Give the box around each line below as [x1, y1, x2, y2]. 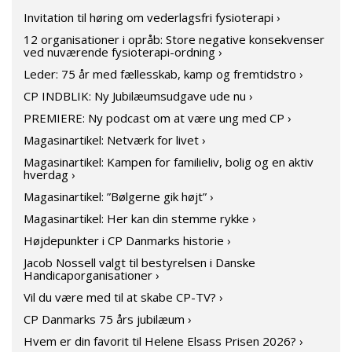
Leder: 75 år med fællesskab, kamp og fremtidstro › [24, 66, 303, 82]
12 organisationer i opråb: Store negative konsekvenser [24, 31, 324, 47]
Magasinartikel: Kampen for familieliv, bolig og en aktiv [24, 154, 313, 170]
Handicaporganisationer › [24, 267, 159, 283]
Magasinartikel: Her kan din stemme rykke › [24, 211, 256, 226]
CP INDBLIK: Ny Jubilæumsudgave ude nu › [24, 88, 253, 104]
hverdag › [24, 167, 75, 182]
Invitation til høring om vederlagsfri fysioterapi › [24, 9, 280, 25]
